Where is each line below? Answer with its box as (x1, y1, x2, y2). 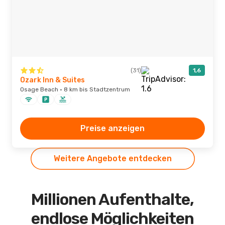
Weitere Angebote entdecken (53, 154, 172, 163)
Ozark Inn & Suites (20, 76, 85, 84)
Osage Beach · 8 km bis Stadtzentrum (20, 86, 130, 93)
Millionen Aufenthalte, (31, 190, 194, 209)
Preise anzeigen (80, 124, 145, 133)
